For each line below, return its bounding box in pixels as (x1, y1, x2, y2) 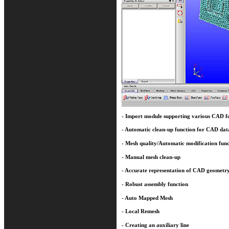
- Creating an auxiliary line (122, 222, 189, 228)
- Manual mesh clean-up (122, 154, 180, 160)
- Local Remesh (122, 209, 159, 215)
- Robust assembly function (122, 181, 188, 187)
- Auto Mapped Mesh (122, 195, 173, 201)
